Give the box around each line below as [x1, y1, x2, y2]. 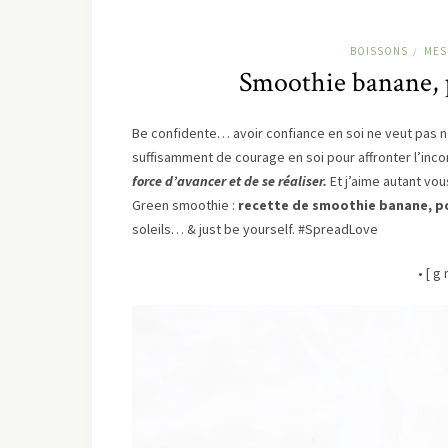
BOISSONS [349, 43, 408, 58]
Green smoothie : [132, 195, 238, 214]
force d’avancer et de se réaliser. [132, 171, 327, 190]
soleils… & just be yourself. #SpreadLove [132, 219, 378, 238]
